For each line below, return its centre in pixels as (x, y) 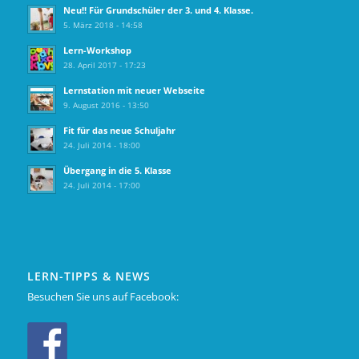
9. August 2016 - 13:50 (106, 105)
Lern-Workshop (97, 50)
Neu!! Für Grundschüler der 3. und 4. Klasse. (158, 10)
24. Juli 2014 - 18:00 (101, 145)
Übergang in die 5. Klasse (117, 170)
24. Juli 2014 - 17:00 (101, 185)
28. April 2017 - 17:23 (104, 65)
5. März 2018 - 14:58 (103, 24)
